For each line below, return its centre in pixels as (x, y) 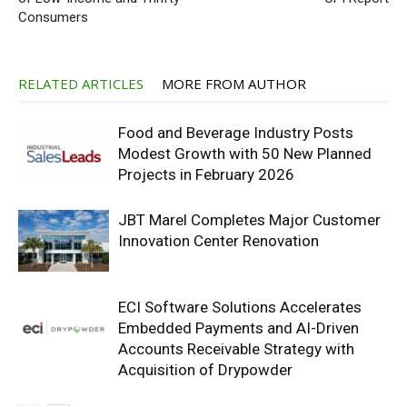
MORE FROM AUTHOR (234, 83)
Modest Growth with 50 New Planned (245, 153)
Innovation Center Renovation (218, 240)
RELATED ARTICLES (81, 83)
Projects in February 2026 (206, 174)
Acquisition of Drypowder (205, 369)
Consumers (53, 17)
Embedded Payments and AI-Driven (238, 328)
